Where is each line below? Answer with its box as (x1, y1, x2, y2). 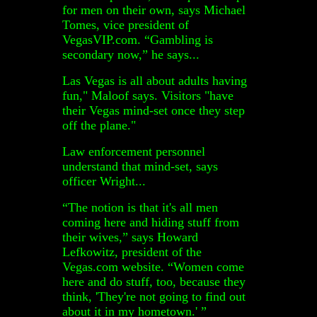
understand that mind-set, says (62, 158, 218, 173)
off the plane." (62, 117, 136, 132)
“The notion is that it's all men (62, 200, 218, 214)
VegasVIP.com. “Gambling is (62, 32, 213, 47)
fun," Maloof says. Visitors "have (62, 88, 234, 103)
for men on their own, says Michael (62, 2, 246, 17)
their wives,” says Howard (62, 229, 198, 244)
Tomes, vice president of (62, 17, 189, 32)
